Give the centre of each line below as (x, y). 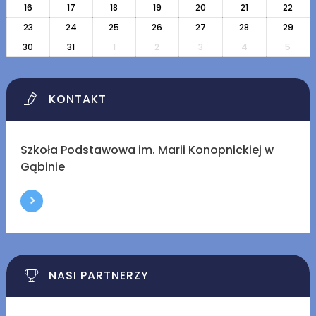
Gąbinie (42, 167)
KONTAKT (77, 99)
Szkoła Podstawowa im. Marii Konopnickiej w (147, 150)
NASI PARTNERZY (98, 276)
